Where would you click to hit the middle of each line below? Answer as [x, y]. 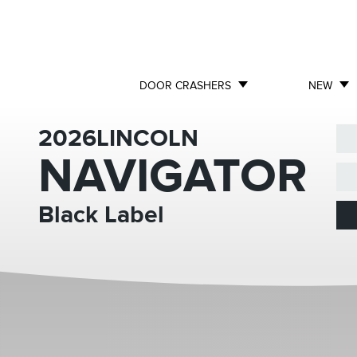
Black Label [101, 215]
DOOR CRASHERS [185, 86]
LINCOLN [147, 139]
